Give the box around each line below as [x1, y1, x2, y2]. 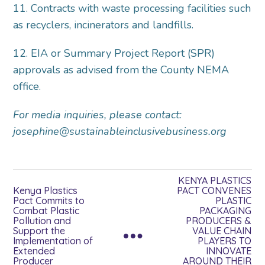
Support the [13, 225, 66, 237]
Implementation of [13, 235, 93, 247]
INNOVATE [206, 245, 252, 257]
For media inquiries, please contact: [13, 108, 182, 122]
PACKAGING [199, 205, 252, 217]
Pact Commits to [13, 195, 85, 207]
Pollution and [13, 215, 72, 227]
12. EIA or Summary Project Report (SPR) [13, 46, 215, 61]
